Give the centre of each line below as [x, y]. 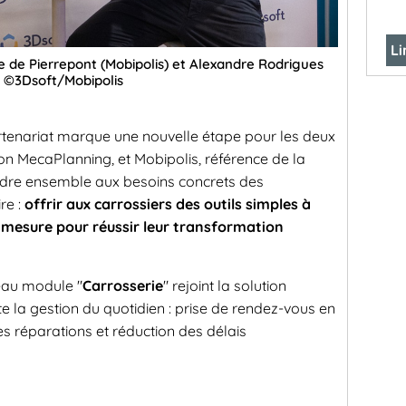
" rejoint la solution [225, 286]
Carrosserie [123, 286]
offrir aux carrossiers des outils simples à [168, 204]
